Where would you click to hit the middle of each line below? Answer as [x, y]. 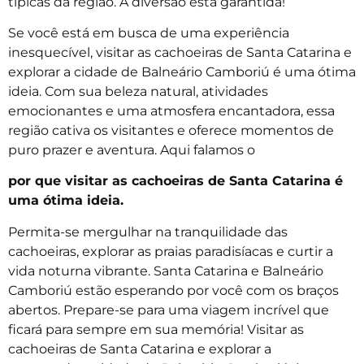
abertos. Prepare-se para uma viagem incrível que [169, 310]
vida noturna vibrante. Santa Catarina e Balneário [166, 271]
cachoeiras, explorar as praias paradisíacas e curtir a [171, 251]
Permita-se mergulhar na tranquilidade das [148, 232]
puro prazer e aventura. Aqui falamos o [133, 150]
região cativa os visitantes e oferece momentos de [171, 131]
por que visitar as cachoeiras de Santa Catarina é [175, 181]
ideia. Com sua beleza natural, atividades [138, 92]
